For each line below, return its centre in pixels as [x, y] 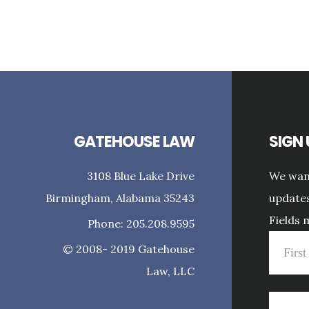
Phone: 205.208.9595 [141, 223]
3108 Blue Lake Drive [141, 176]
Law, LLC [171, 271]
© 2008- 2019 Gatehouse [129, 249]
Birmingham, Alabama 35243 [120, 198]
